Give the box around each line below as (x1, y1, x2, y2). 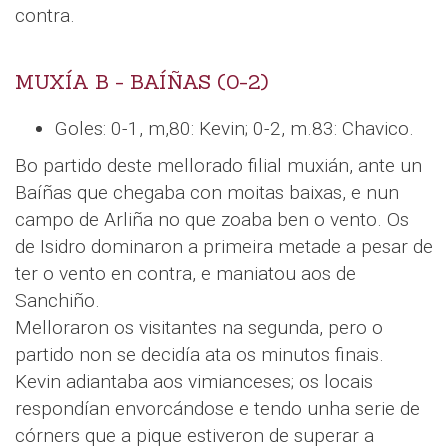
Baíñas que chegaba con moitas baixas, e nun (15, 180, 399, 204)
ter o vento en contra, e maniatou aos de (15, 261, 356, 285)
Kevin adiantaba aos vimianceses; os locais (15, 369, 373, 393)
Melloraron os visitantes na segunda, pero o (15, 315, 383, 339)
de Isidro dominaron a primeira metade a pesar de (15, 234, 433, 258)
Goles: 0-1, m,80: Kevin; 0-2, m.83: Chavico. (55, 116, 414, 140)
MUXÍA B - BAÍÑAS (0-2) (15, 68, 268, 95)
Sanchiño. (15, 288, 100, 312)
